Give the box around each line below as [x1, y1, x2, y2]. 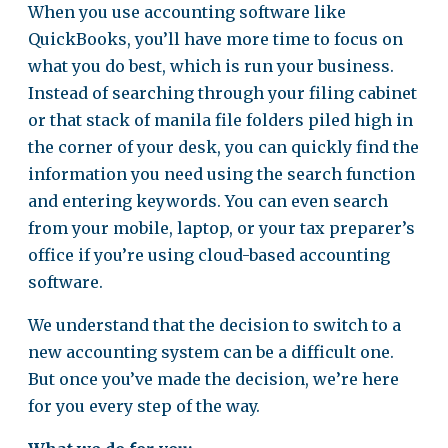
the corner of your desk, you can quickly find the [28, 137, 419, 157]
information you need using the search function [28, 164, 415, 184]
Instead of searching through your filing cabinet [28, 83, 417, 103]
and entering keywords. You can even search [28, 191, 388, 211]
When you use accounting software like [28, 2, 346, 22]
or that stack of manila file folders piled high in [28, 110, 413, 130]
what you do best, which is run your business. [28, 56, 394, 76]
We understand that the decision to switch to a [28, 315, 401, 335]
